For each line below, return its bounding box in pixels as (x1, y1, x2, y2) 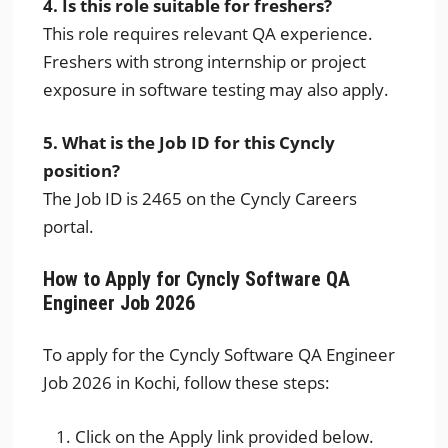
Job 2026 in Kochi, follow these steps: (43, 371, 331, 394)
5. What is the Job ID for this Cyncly (43, 131, 336, 154)
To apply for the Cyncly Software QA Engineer (43, 343, 396, 366)
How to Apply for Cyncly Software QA (43, 267, 351, 291)
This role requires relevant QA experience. (43, 21, 374, 45)
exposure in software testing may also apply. (43, 77, 390, 101)
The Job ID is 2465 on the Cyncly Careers (43, 187, 358, 210)
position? (43, 159, 121, 182)
